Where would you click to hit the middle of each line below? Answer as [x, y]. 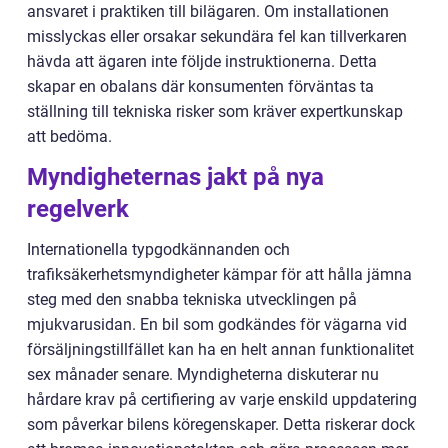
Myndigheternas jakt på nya [175, 177]
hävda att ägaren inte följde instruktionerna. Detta [202, 62]
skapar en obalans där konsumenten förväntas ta [200, 87]
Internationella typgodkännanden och [158, 250]
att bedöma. [69, 137]
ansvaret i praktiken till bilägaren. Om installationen [208, 12]
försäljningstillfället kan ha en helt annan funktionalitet [220, 350]
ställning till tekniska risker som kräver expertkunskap [215, 112]
